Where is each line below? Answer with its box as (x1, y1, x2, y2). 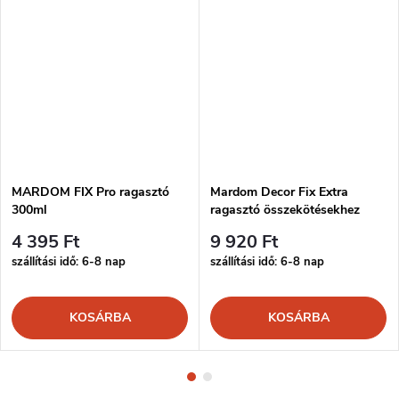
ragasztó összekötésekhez (210, 200, 360, 218)
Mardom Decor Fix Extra (210, 183, 348, 200)
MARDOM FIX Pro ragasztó (12, 183, 169, 200)
